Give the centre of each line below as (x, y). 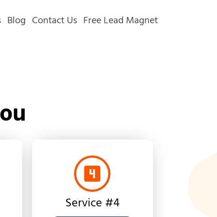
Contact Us (54, 21)
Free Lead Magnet (120, 21)
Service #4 (92, 204)
